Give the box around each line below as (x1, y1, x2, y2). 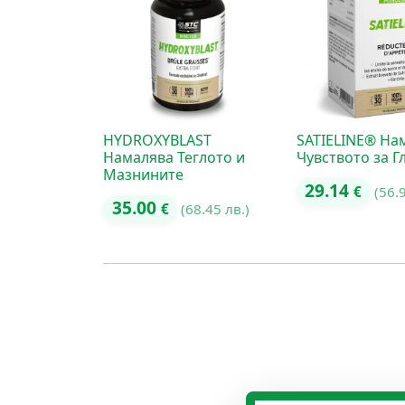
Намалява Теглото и (103, 146, 245, 167)
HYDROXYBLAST (103, 129, 212, 150)
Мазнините (103, 164, 184, 184)
